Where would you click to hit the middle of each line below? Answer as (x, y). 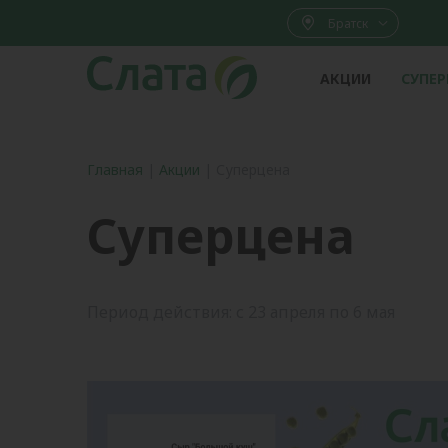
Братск (348, 23)
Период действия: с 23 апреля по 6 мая (241, 311)
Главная (115, 169)
